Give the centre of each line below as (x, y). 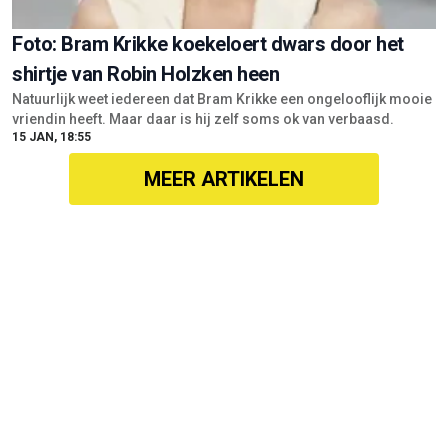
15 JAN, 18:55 (51, 136)
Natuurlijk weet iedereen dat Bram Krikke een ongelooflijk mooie (222, 98)
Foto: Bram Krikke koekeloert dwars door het (208, 43)
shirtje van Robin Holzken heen (145, 73)
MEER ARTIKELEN (224, 178)
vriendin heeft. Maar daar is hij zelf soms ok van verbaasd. (204, 118)
